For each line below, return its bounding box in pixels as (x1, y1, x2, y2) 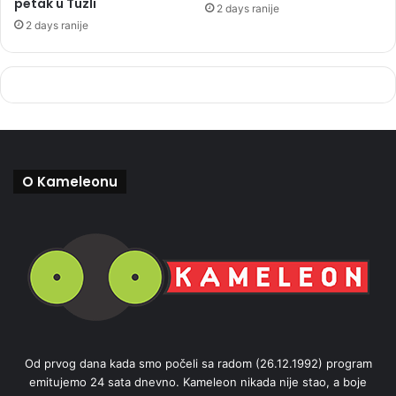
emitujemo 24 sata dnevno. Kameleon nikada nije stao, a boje (29, 374, 367, 389)
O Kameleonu (22, 171, 118, 191)
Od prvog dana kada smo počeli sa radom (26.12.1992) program (24, 355, 372, 370)
